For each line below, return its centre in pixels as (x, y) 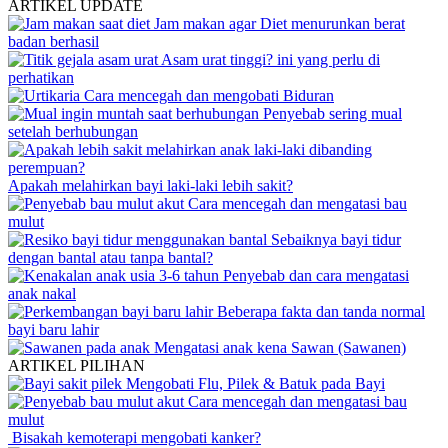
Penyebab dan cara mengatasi (314, 276)
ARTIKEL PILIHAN (76, 366)
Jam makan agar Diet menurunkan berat (277, 24)
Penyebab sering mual (330, 114)
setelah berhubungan (73, 132)
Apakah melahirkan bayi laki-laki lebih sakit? (150, 186)
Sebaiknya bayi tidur (334, 240)
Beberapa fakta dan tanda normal (319, 312)
